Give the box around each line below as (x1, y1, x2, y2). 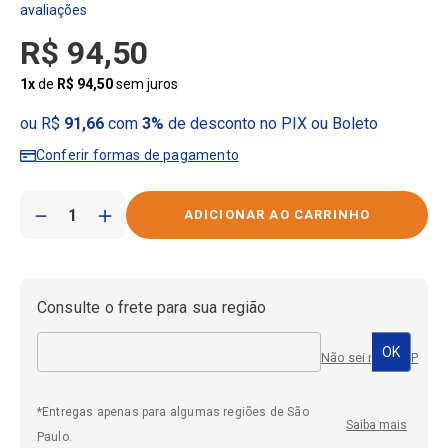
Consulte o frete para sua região (36, 298, 267, 318)
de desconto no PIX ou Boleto (163, 114, 378, 134)
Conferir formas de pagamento (35, 147, 239, 164)
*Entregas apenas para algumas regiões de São (36, 405, 309, 420)
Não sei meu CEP (321, 350, 419, 366)
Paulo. (36, 430, 72, 445)
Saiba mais (346, 417, 408, 432)
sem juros (112, 76, 178, 93)
